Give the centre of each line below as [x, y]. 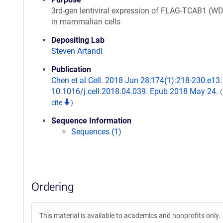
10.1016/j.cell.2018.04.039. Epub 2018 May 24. [136, 91]
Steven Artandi [77, 51]
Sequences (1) [96, 132]
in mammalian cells [86, 22]
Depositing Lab [78, 40]
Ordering [53, 186]
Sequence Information [91, 121]
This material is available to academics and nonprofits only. [130, 216]
